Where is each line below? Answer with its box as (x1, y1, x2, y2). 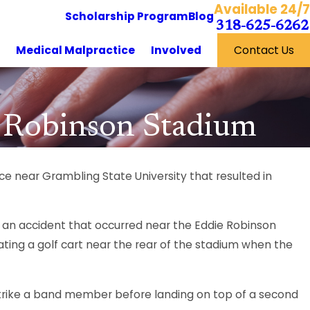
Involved (151, 42, 202, 57)
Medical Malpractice (16, 42, 136, 57)
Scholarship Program (65, 9, 188, 24)
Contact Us (233, 42, 294, 57)
